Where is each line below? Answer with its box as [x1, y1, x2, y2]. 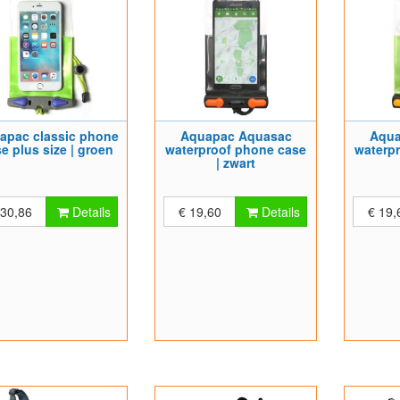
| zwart [216, 154, 256, 171]
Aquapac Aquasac [179, 127, 292, 145]
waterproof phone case [165, 140, 307, 158]
